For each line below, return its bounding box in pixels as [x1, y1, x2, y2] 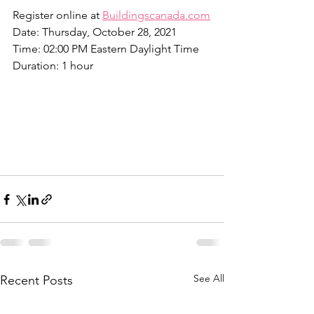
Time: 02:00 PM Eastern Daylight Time [13, 42, 199, 55]
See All [193, 272, 224, 285]
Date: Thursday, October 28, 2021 [13, 25, 177, 39]
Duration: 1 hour [13, 59, 93, 72]
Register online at [13, 8, 102, 22]
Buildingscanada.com [102, 8, 210, 22]
